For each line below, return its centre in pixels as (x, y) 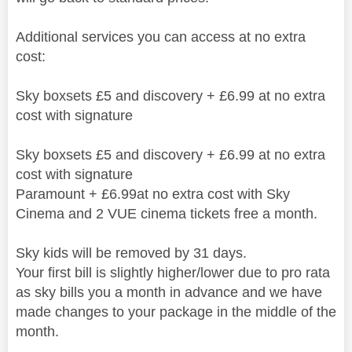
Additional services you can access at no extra (161, 37)
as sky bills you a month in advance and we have (169, 292)
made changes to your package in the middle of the (176, 312)
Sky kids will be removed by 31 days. (131, 253)
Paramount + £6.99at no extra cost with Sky (153, 194)
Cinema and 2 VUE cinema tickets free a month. (167, 213)
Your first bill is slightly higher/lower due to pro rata (173, 272)
